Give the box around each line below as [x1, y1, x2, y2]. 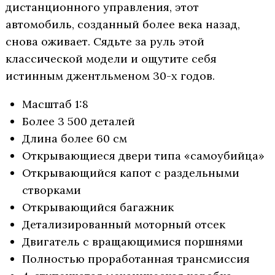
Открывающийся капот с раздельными [22, 166, 239, 180]
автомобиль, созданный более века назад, [6, 17, 240, 32]
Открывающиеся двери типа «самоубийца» [22, 149, 265, 163]
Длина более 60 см [22, 131, 127, 146]
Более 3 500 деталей [22, 114, 135, 129]
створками [22, 183, 81, 198]
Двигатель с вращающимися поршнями [22, 234, 243, 249]
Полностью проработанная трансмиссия [22, 252, 250, 266]
